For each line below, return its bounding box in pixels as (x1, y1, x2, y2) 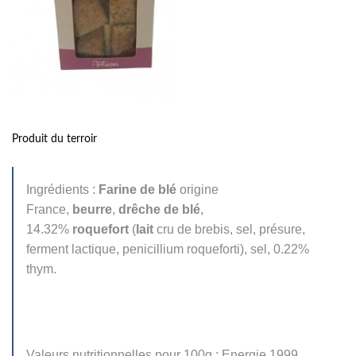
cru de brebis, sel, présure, (153, 222, 305, 236)
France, (26, 202, 72, 216)
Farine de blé (99, 182, 176, 196)
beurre (72, 202, 112, 216)
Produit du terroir (12, 133, 97, 145)
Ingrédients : (26, 182, 99, 196)
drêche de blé (118, 202, 200, 216)
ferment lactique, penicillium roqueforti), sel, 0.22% (26, 242, 309, 256)
